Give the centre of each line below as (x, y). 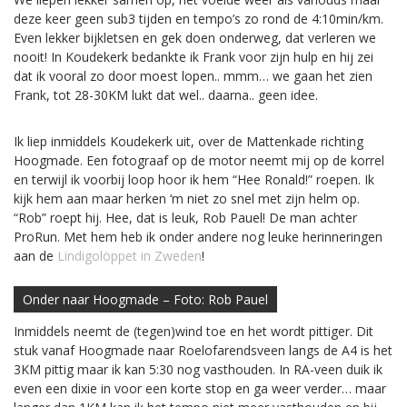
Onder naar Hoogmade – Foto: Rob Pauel (145, 300)
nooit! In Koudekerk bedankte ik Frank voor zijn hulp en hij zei (194, 56)
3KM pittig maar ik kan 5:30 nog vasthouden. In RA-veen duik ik (198, 370)
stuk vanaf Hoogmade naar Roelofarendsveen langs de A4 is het (203, 351)
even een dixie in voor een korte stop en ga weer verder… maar (200, 389)
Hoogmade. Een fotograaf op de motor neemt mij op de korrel (199, 160)
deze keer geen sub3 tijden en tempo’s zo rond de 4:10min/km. (199, 18)
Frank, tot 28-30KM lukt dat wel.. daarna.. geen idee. (166, 94)
